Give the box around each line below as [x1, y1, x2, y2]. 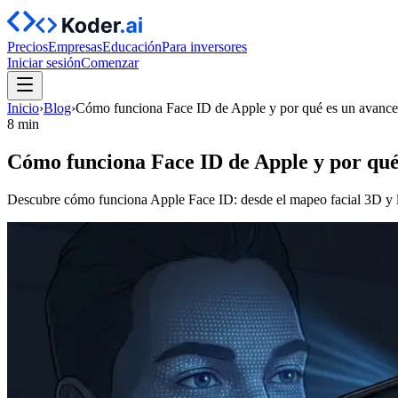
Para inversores [162, 39, 247, 54]
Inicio [7, 100, 39, 115]
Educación [102, 39, 162, 54]
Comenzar [81, 55, 139, 70]
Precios [7, 39, 48, 54]
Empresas [48, 39, 102, 54]
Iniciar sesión [7, 55, 81, 70]
